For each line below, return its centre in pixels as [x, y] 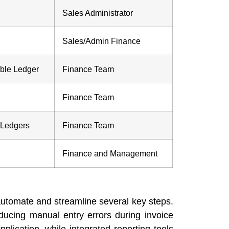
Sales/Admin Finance [102, 41]
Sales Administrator [98, 13]
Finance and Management [110, 153]
